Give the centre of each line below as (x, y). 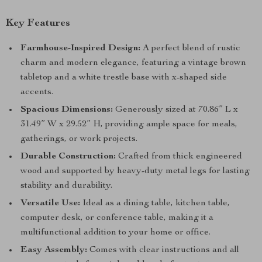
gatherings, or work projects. (79, 139)
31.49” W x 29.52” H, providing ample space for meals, (129, 125)
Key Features (38, 23)
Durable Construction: (68, 157)
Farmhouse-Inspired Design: (80, 49)
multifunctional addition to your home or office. (116, 233)
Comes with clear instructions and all (163, 250)
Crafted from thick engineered (179, 157)
